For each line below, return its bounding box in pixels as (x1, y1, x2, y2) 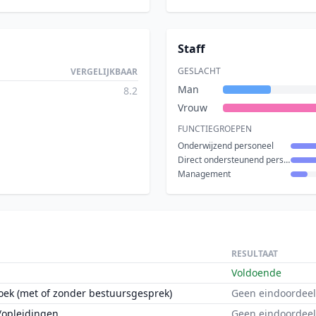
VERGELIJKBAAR (71, 66, 138, 78)
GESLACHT (178, 65, 221, 77)
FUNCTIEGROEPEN (178, 123, 252, 135)
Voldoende (231, 266, 281, 279)
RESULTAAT (231, 248, 278, 260)
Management (178, 168, 231, 180)
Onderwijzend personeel (178, 140, 274, 152)
